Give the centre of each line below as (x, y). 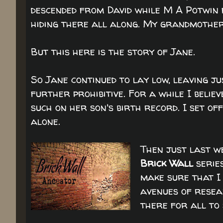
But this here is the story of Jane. (113, 52)
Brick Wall (168, 163)
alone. (46, 121)
